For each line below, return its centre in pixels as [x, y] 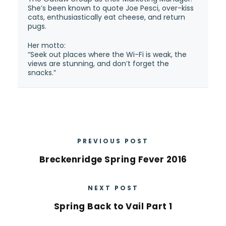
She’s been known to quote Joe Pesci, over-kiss [111, 8]
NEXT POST [113, 188]
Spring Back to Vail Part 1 [113, 206]
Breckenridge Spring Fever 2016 [113, 159]
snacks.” [42, 73]
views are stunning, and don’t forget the [98, 64]
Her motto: [47, 45]
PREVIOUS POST [113, 141]
